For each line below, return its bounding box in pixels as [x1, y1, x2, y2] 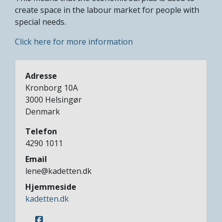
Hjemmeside [25, 181, 76, 192]
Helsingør [45, 94, 82, 105]
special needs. [15, 16, 66, 27]
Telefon [25, 125, 57, 137]
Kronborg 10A [25, 82, 78, 93]
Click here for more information [15, 36, 133, 47]
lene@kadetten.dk [25, 165, 92, 176]
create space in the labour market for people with [15, 4, 199, 15]
